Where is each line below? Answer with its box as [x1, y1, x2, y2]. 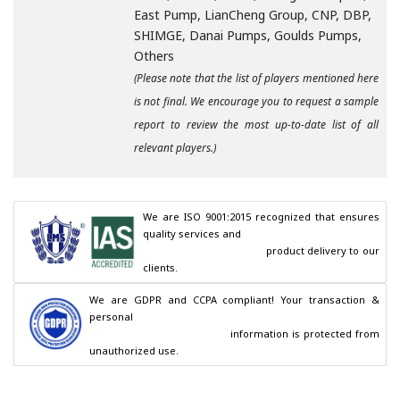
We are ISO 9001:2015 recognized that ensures [143, 210, 379, 224]
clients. [143, 261, 179, 275]
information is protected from [89, 326, 230, 340]
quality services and [143, 227, 242, 241]
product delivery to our [143, 244, 266, 258]
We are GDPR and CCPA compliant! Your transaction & [89, 292, 379, 306]
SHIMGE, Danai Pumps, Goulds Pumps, [134, 27, 362, 45]
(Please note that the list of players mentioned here [134, 71, 379, 87]
